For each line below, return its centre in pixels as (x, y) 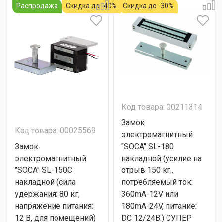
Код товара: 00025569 (55, 131)
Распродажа (37, 6)
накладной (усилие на (162, 158)
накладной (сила (45, 182)
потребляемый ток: (157, 182)
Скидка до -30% (148, 6)
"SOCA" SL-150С (44, 170)
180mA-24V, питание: (159, 206)
